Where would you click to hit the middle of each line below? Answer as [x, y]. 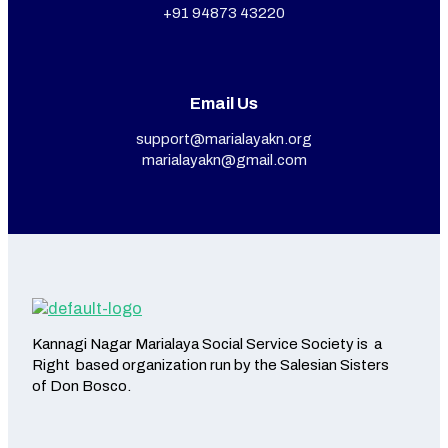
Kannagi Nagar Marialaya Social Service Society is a [207, 344]
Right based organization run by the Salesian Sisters [210, 365]
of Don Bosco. [81, 386]
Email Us [224, 104]
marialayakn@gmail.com [224, 160]
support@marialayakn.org [224, 139]
